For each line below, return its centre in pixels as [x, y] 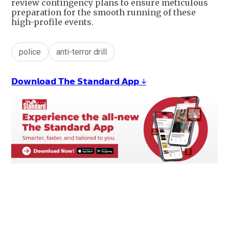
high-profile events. [52, 22]
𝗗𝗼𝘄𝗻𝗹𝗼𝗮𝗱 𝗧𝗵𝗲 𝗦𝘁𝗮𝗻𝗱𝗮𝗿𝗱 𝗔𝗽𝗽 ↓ [79, 82]
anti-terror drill [82, 52]
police [30, 52]
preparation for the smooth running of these [104, 13]
